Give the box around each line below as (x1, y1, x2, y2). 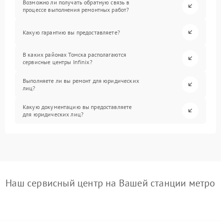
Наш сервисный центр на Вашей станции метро (5, 176, 216, 189)
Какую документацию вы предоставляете (23, 103, 132, 111)
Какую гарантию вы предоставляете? (23, 28, 120, 36)
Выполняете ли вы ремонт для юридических (23, 77, 139, 85)
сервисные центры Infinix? (23, 58, 92, 66)
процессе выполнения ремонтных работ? (23, 6, 129, 14)
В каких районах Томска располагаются (23, 51, 127, 59)
